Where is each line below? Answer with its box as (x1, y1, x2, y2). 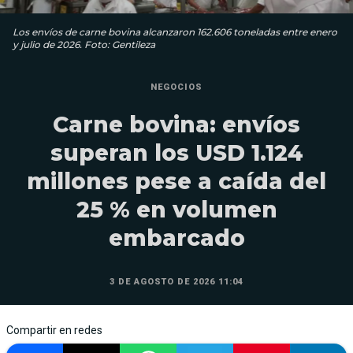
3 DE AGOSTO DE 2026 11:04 (110, 277, 243, 288)
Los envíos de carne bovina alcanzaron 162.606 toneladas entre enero (13, 26, 337, 39)
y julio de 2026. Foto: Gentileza (13, 39, 155, 51)
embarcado (108, 225, 245, 252)
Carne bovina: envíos (53, 111, 300, 139)
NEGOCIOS (150, 82, 203, 93)
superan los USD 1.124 (50, 139, 303, 167)
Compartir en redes (6, 324, 102, 337)
